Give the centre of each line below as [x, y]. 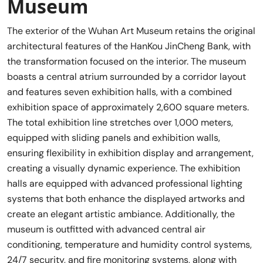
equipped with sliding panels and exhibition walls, [114, 137]
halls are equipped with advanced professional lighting [125, 183]
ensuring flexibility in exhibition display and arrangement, [130, 153]
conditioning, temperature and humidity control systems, [129, 244]
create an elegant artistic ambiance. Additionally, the [121, 214]
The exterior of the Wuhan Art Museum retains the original [131, 31]
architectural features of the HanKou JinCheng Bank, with [129, 46]
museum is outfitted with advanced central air [106, 229]
